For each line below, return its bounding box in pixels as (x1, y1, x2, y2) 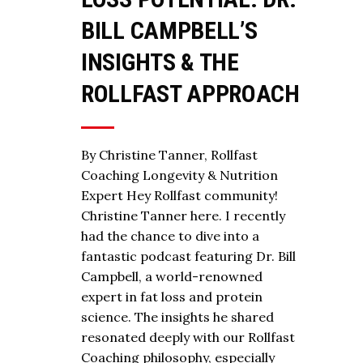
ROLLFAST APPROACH (81, 79, 300, 108)
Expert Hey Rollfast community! (81, 186, 278, 203)
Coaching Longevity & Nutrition (81, 166, 278, 183)
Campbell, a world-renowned (81, 267, 263, 284)
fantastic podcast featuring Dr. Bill (81, 247, 296, 264)
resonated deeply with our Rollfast (81, 328, 295, 345)
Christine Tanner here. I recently (81, 207, 285, 224)
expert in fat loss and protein (81, 288, 263, 305)
